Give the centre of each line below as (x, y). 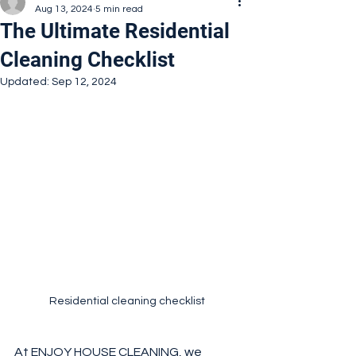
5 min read (119, 9)
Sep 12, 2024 (84, 82)
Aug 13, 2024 (64, 9)
